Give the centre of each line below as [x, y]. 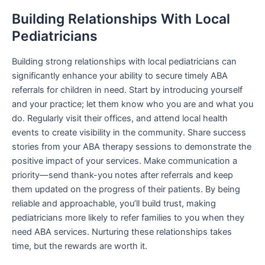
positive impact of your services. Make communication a [125, 161]
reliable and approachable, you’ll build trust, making [114, 204]
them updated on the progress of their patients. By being [126, 190]
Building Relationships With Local [121, 19]
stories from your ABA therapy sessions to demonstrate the [132, 147]
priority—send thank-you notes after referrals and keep [122, 175]
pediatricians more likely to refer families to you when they [128, 218]
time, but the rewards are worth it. [80, 246]
